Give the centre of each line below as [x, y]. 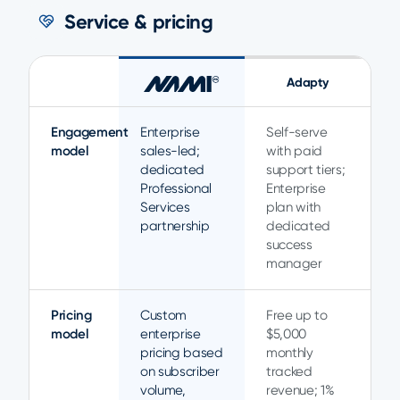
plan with [294, 207]
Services [165, 207]
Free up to [297, 315]
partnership [175, 226]
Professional [176, 188]
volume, [163, 390]
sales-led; [170, 151]
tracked [289, 371]
